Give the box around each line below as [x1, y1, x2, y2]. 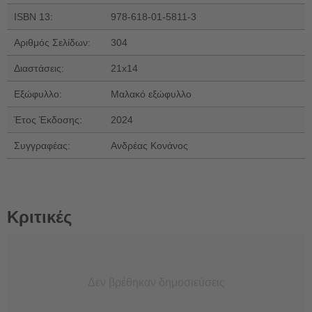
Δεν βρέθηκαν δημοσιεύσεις [87, 275, 225, 288]
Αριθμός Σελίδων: [14, 36, 91, 48]
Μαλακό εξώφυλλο [111, 88, 192, 100]
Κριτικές [7, 207, 72, 226]
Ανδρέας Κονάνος [111, 139, 188, 151]
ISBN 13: [14, 10, 53, 22]
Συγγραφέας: [14, 139, 70, 151]
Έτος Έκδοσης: [14, 114, 82, 125]
